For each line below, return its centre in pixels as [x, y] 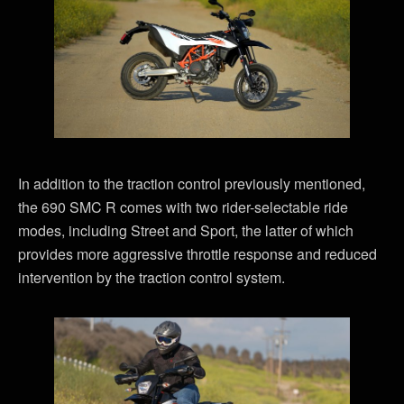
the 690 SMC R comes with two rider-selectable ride [183, 207]
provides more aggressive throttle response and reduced [197, 254]
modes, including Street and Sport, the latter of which [186, 231]
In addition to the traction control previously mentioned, [192, 184]
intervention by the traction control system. [151, 278]
